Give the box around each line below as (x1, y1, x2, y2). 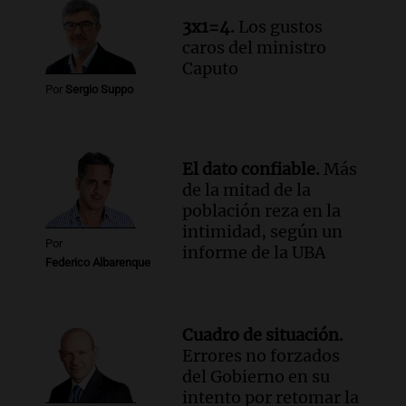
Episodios (63, 6, 127, 24)
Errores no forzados (182, 344, 341, 366)
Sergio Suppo (65, 82, 133, 97)
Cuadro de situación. (182, 324, 344, 345)
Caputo (182, 58, 239, 80)
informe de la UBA (182, 241, 326, 263)
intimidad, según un (182, 220, 343, 242)
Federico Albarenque (45, 255, 150, 269)
